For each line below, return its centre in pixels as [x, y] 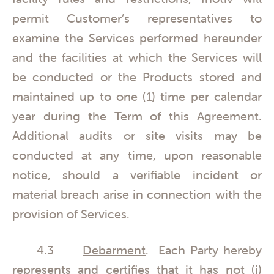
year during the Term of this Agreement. [137, 116]
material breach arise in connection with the [137, 194]
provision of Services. [72, 214]
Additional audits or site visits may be [137, 136]
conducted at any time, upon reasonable [137, 155]
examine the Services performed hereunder [137, 38]
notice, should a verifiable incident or [137, 175]
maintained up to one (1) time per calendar [137, 97]
